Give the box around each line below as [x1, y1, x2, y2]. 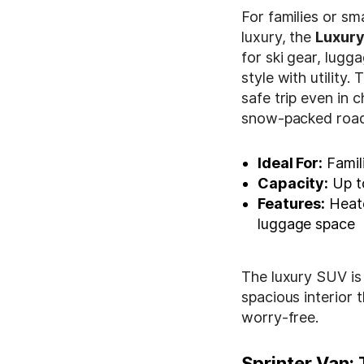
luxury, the [241, 28, 316, 45]
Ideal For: [258, 154, 323, 171]
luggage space [258, 214, 355, 232]
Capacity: [258, 174, 329, 192]
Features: [258, 194, 326, 212]
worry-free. [241, 308, 319, 326]
